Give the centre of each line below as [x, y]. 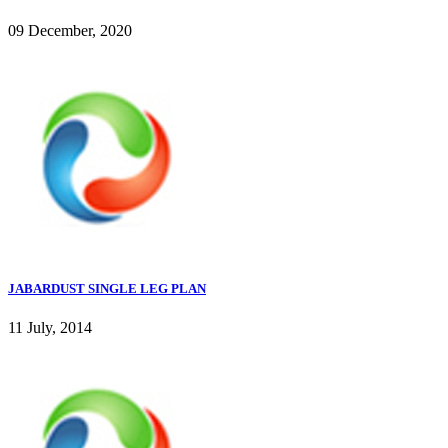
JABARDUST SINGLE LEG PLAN [107, 289]
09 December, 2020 [70, 31]
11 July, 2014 [50, 328]
